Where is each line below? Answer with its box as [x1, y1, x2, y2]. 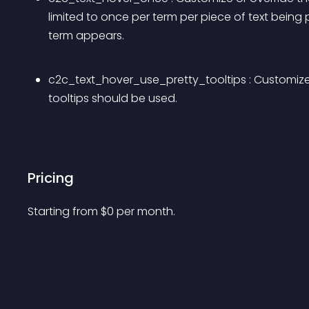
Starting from [28, 203, 101, 219]
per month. [117, 203, 175, 219]
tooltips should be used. [48, 90, 177, 106]
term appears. [48, 28, 124, 43]
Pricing [28, 168, 74, 188]
